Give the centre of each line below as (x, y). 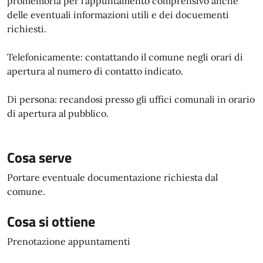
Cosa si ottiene (51, 221)
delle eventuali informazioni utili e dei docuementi (118, 15)
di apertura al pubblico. (58, 113)
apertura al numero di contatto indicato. (95, 71)
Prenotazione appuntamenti (69, 241)
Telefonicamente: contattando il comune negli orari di (125, 57)
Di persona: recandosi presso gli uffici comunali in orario (131, 99)
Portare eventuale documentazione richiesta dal (112, 177)
